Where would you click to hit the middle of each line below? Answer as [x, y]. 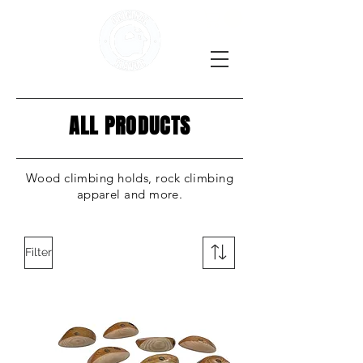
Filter [38, 252]
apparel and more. [130, 194]
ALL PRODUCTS [130, 126]
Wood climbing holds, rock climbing [130, 177]
